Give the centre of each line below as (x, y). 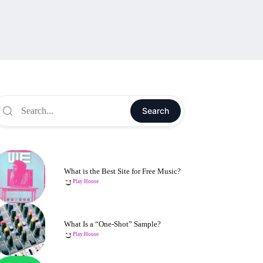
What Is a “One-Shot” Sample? (113, 224)
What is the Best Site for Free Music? (123, 171)
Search (155, 111)
